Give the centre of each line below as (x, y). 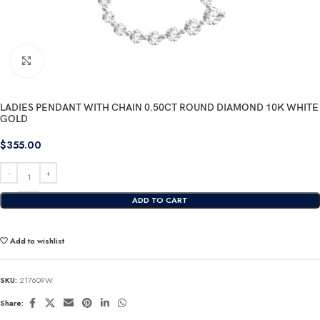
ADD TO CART (160, 200)
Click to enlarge (70, 61)
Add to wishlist (37, 241)
